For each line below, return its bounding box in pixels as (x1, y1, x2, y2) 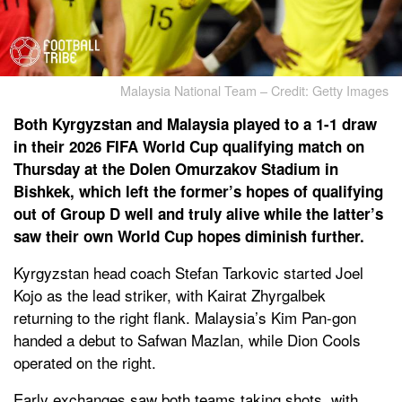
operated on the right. (13, 350, 156, 373)
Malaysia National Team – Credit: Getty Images (120, 80, 389, 100)
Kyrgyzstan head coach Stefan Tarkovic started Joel (13, 260, 363, 284)
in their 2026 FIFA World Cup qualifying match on (13, 135, 364, 157)
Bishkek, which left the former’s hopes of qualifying (13, 179, 383, 202)
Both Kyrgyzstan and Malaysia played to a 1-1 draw (13, 112, 377, 135)
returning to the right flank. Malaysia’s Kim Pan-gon (13, 305, 356, 328)
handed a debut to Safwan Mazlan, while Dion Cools (13, 328, 361, 351)
